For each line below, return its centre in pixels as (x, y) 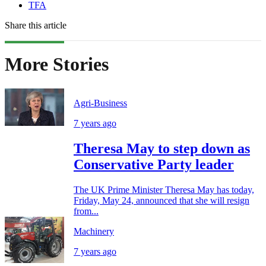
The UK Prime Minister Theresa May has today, (164, 189)
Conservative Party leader (154, 164)
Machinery (94, 231)
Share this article (36, 26)
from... (86, 211)
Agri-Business (100, 103)
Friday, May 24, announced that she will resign (161, 200)
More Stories (57, 64)
